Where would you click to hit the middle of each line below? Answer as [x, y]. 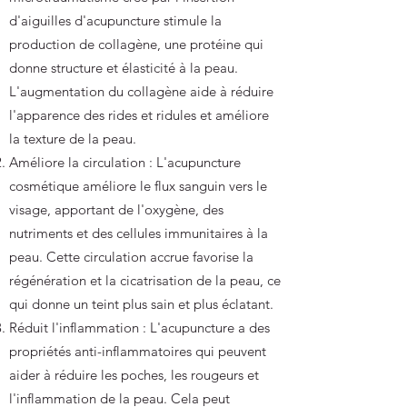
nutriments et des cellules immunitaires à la [139, 233]
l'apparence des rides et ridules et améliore [139, 115]
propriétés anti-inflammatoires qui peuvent [138, 351]
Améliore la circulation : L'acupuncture [125, 162]
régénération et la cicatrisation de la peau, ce [145, 280]
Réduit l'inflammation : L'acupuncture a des [139, 328]
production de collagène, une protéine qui [136, 44]
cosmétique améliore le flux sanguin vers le [138, 186]
